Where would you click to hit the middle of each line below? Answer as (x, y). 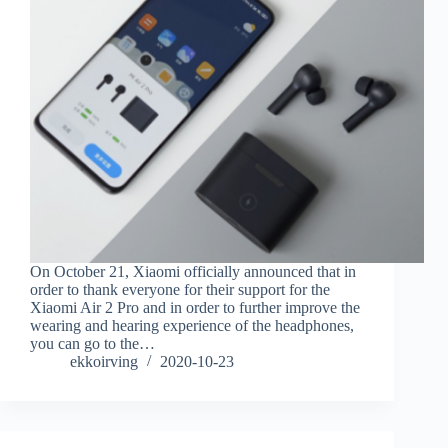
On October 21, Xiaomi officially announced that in (193, 272)
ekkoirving (104, 362)
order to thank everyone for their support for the (180, 290)
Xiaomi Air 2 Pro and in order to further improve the (195, 308)
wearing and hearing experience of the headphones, (192, 326)
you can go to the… (92, 344)
